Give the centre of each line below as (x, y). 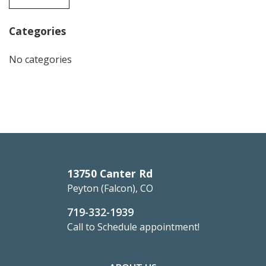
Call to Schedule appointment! (133, 227)
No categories (40, 60)
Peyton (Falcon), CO (110, 189)
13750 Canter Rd (110, 174)
